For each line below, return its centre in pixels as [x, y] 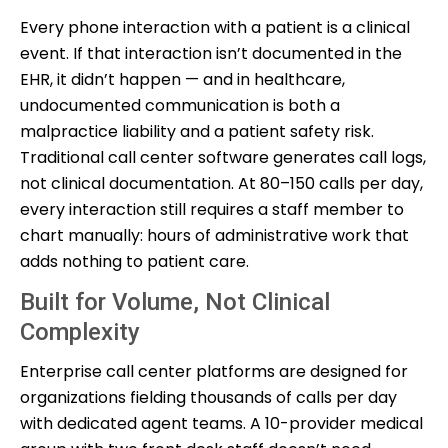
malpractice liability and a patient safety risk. [197, 131]
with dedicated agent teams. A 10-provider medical [221, 423]
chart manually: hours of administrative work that [214, 235]
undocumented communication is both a [180, 105]
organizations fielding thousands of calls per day [208, 397]
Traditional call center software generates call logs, [223, 157]
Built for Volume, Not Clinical [175, 301]
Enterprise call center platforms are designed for [214, 371]
